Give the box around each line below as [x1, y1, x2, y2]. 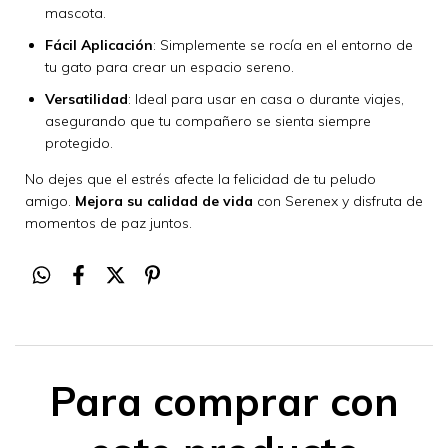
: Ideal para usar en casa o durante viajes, [128, 90, 404, 109]
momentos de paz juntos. [25, 214, 192, 233]
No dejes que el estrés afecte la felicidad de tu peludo [25, 170, 376, 189]
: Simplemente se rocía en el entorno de [153, 36, 413, 55]
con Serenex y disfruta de [253, 192, 423, 211]
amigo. [25, 192, 75, 211]
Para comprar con [49, 376, 399, 427]
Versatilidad [45, 90, 128, 109]
